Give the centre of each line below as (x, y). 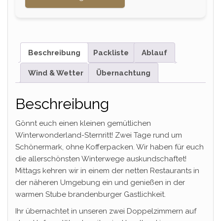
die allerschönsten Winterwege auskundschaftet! (101, 159)
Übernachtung (123, 73)
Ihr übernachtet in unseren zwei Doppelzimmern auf (106, 211)
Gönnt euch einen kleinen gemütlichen (83, 123)
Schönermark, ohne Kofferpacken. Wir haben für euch (110, 147)
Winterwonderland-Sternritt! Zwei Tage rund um (99, 135)
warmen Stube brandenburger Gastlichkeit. (91, 194)
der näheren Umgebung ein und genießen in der (100, 182)
